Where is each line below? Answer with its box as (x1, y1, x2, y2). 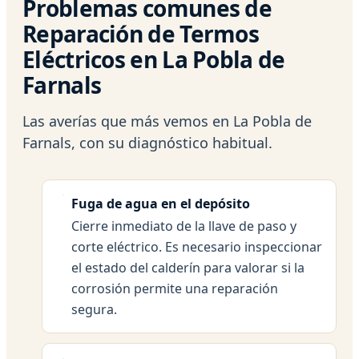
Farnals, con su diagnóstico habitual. (22, 132, 272, 152)
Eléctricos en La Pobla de (22, 43, 285, 75)
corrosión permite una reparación (71, 279, 278, 297)
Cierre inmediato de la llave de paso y (71, 216, 296, 235)
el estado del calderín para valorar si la (71, 258, 305, 276)
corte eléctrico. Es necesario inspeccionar (71, 237, 322, 256)
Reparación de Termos (22, 18, 259, 49)
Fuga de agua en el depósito (71, 194, 250, 212)
